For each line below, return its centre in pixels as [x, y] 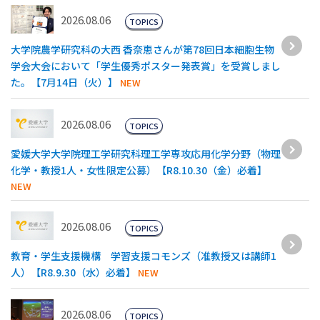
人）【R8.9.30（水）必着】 [73, 272]
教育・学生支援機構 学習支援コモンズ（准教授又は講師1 [144, 255]
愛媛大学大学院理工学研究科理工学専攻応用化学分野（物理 [146, 153]
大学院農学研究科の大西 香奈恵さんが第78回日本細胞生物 [142, 49]
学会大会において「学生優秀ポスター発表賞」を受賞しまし [146, 65]
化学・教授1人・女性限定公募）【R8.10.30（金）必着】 [139, 170]
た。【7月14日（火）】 [64, 82]
